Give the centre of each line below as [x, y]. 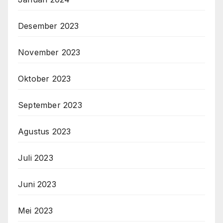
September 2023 [50, 105]
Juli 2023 [36, 158]
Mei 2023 [36, 211]
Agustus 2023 [45, 132]
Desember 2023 [49, 26]
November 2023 [49, 53]
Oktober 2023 [45, 79]
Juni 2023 [37, 184]
